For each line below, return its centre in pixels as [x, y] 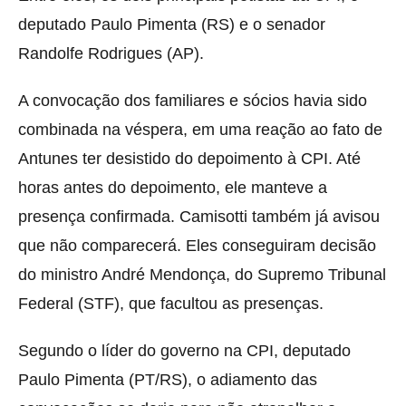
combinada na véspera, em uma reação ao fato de [200, 129]
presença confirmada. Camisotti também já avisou [199, 216]
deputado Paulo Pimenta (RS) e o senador [172, 24]
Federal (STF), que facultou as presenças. [171, 303]
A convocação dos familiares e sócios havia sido [193, 100]
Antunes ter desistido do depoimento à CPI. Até [189, 158]
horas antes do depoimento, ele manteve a [173, 187]
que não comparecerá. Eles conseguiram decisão [197, 245]
